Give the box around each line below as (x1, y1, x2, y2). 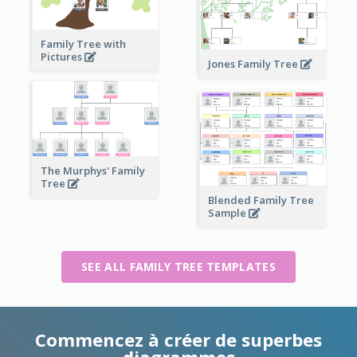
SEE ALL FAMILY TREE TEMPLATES (81, 258, 276, 274)
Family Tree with (40, 36, 126, 51)
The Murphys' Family (40, 163, 145, 178)
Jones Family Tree (207, 57, 300, 72)
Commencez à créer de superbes (35, 327, 322, 351)
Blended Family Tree (207, 192, 314, 207)
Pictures (40, 49, 84, 64)
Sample (207, 205, 249, 220)
